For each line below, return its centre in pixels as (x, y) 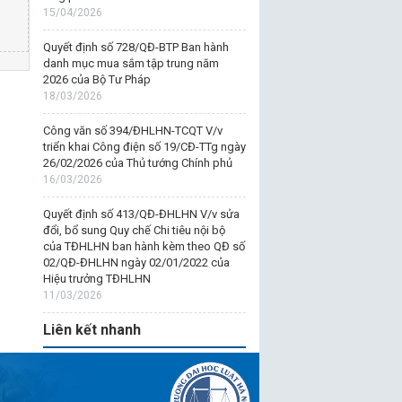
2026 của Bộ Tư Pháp (96, 79)
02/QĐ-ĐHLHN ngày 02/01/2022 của (136, 262)
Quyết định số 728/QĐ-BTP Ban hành (135, 47)
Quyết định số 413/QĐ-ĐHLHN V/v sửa (141, 214)
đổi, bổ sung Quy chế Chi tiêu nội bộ (134, 230)
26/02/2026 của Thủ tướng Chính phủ (137, 163)
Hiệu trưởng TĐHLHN (96, 279)
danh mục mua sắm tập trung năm (131, 63)
